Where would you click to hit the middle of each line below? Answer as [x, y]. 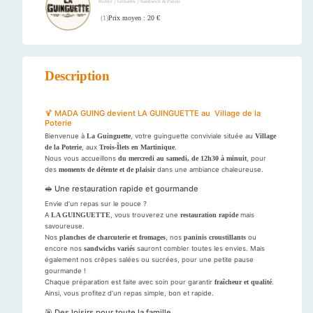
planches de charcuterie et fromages [112, 238]
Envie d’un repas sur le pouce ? [96, 204]
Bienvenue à [66, 136]
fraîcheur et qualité [243, 282]
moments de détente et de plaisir [107, 170]
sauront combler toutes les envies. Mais [200, 249]
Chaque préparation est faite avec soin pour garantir [130, 282]
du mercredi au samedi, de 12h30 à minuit [182, 159]
